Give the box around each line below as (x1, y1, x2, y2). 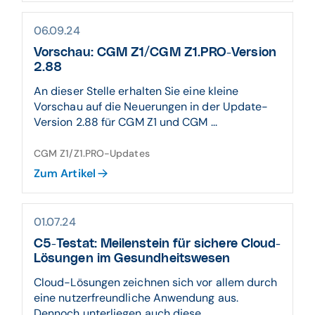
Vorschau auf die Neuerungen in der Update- (34, 99, 269, 114)
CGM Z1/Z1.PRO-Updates (34, 147, 150, 160)
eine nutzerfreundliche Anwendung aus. (34, 290, 238, 305)
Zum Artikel (34, 166, 96, 181)
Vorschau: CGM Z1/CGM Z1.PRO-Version (34, 46, 276, 59)
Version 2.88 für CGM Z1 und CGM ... (34, 115, 217, 129)
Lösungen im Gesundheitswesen (34, 252, 231, 265)
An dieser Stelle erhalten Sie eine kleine (34, 84, 239, 98)
